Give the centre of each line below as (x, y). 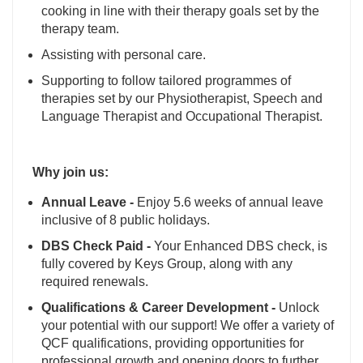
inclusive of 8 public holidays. (127, 220)
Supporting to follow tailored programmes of (166, 81)
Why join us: (70, 173)
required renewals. (95, 282)
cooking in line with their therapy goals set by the (180, 11)
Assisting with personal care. (124, 55)
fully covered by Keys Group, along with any (167, 264)
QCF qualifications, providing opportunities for (173, 344)
